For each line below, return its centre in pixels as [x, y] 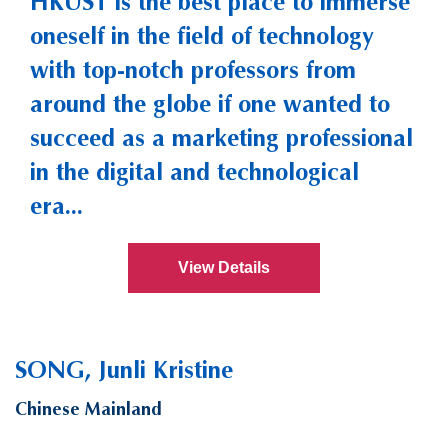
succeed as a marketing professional [221, 138]
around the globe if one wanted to [210, 104]
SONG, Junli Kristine [124, 370]
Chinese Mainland [88, 409]
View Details [224, 267]
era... [56, 206]
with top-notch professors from [193, 70]
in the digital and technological [194, 172]
